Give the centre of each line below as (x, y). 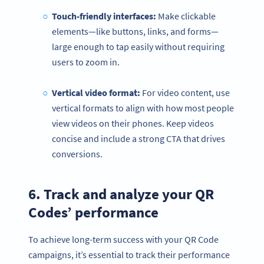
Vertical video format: (96, 93)
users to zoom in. (86, 62)
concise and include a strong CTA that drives (138, 139)
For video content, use (185, 93)
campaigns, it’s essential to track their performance (129, 254)
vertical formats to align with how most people (143, 108)
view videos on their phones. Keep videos (133, 123)
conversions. (77, 154)
